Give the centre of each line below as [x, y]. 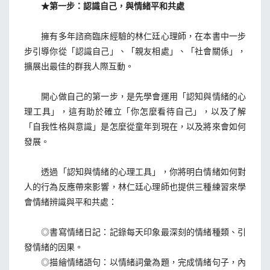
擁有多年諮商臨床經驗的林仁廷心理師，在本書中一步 [135, 36]
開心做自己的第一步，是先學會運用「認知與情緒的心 [135, 96]
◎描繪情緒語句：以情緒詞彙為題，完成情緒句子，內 [135, 262]
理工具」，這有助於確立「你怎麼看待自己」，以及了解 [135, 111]
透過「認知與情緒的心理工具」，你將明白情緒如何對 [135, 171]
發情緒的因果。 [54, 246]
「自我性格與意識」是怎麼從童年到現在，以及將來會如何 [135, 126]
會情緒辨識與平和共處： [71, 201]
